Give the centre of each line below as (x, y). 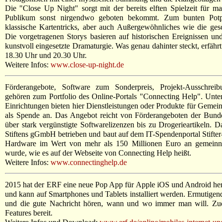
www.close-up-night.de (87, 64)
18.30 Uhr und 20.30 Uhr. (46, 55)
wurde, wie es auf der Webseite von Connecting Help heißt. (98, 153)
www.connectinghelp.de (89, 162)
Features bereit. (29, 213)
